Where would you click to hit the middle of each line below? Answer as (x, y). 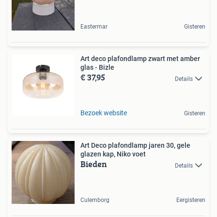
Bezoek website (104, 113)
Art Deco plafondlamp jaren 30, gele (135, 146)
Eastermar (94, 27)
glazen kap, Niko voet (113, 154)
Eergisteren (191, 200)
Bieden (94, 164)
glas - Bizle (97, 68)
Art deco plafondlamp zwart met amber (140, 59)
